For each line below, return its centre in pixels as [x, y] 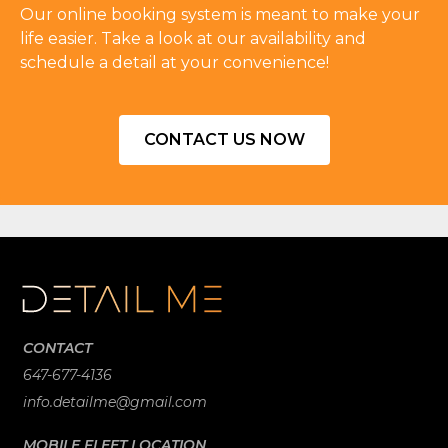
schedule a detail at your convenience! [174, 62]
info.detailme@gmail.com [115, 402]
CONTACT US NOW [224, 139]
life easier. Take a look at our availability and [193, 38]
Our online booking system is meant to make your [220, 14]
